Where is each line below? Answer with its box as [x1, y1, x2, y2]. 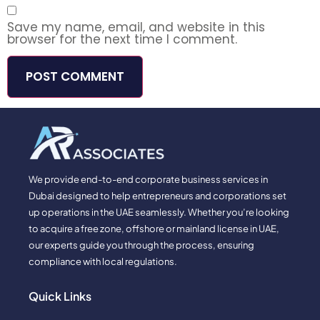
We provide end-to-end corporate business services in [29, 173, 268, 185]
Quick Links [29, 289, 91, 304]
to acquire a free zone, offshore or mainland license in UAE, [29, 222, 279, 234]
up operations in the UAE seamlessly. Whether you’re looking [29, 206, 289, 218]
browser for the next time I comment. [7, 30, 237, 48]
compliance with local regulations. [29, 255, 177, 267]
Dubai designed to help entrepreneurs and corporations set [29, 189, 286, 201]
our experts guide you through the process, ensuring [29, 239, 254, 251]
